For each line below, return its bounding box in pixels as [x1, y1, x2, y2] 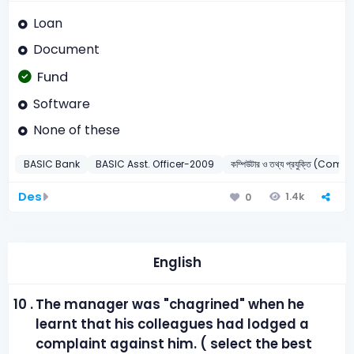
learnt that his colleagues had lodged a [36, 315, 310, 334]
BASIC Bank [23, 157, 80, 171]
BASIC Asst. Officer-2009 [96, 157, 215, 171]
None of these [32, 121, 120, 140]
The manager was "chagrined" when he [36, 296, 305, 314]
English [153, 254, 201, 273]
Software [32, 94, 90, 113]
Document [32, 40, 100, 59]
